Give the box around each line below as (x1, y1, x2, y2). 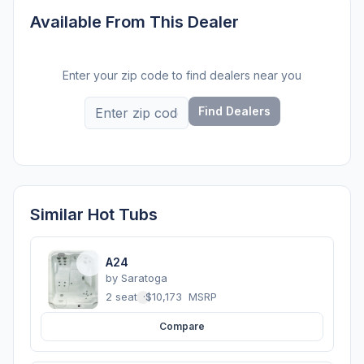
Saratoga (121, 271, 167, 285)
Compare (159, 319, 205, 332)
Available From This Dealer (30, 11, 239, 32)
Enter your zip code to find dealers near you (63, 67, 301, 82)
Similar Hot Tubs (30, 204, 158, 224)
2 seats (106, 290, 143, 304)
